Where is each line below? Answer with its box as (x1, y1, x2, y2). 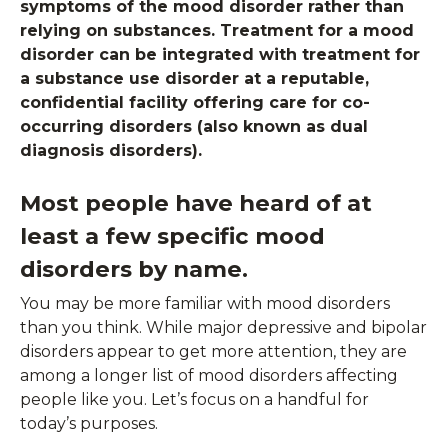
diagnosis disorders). (20, 141, 212, 160)
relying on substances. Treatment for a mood (20, 21, 414, 40)
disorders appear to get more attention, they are (20, 342, 407, 361)
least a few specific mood (20, 222, 325, 250)
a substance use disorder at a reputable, (20, 69, 369, 88)
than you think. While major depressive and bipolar (20, 318, 427, 337)
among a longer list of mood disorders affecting (20, 366, 398, 385)
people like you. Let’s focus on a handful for (20, 390, 369, 409)
